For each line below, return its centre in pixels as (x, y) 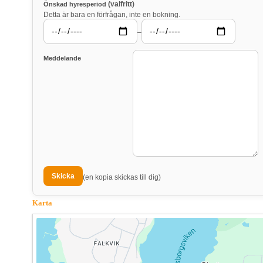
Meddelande (62, 58)
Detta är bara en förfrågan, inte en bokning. (112, 15)
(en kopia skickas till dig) (122, 177)
